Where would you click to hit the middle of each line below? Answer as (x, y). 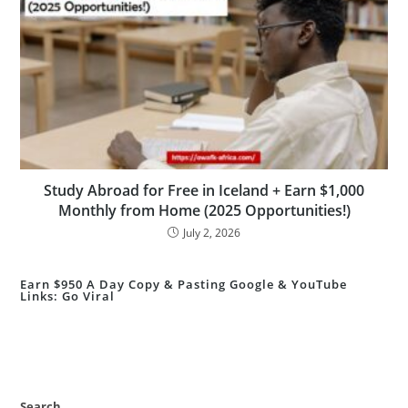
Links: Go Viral (68, 296)
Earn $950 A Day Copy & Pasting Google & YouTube (184, 284)
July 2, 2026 (212, 232)
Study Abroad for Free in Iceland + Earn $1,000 (204, 190)
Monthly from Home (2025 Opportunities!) (204, 210)
